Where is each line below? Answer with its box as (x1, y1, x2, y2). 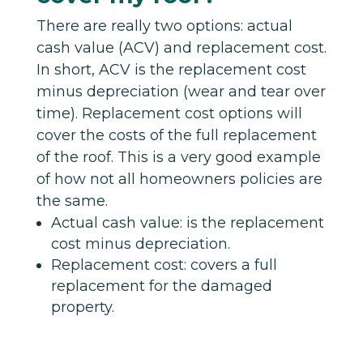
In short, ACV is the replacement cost (36, 60, 306, 79)
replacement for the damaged (50, 276, 272, 295)
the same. (36, 191, 108, 210)
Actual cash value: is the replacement (50, 213, 324, 232)
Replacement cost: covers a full (50, 255, 277, 274)
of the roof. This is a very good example (36, 147, 321, 166)
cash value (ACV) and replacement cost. (36, 38, 327, 57)
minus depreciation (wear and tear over (36, 82, 326, 100)
